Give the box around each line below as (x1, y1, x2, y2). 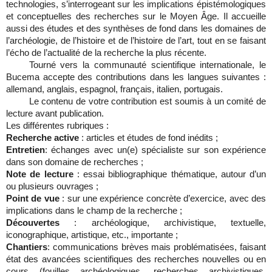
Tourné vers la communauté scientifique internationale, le (29, 60, 266, 70)
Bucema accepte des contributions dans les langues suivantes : (6, 72, 266, 83)
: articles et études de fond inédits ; (81, 133, 218, 143)
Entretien (6, 145, 45, 155)
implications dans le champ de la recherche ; (6, 206, 182, 216)
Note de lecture (6, 169, 77, 180)
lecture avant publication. (6, 109, 104, 119)
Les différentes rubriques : (6, 121, 109, 131)
